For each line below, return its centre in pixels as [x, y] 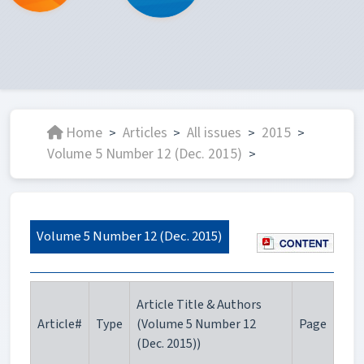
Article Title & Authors [199, 305]
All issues [214, 133]
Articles [145, 133]
